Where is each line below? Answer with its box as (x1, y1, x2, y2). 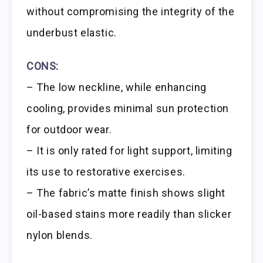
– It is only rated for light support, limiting (26, 144, 232, 157)
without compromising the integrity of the (26, 5, 235, 18)
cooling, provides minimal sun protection (26, 102, 230, 114)
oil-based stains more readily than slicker (26, 207, 232, 220)
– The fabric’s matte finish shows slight (26, 186, 226, 199)
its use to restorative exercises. (26, 165, 186, 178)
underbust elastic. (26, 26, 117, 39)
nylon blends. (26, 228, 93, 241)
